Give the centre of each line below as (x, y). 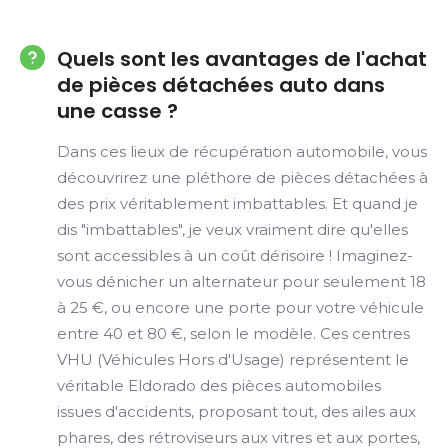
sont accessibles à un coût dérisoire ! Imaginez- (235, 255)
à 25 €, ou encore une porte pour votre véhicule (240, 307)
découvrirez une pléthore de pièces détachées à (242, 177)
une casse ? (117, 111)
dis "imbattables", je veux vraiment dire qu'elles (232, 229)
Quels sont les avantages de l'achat (242, 59)
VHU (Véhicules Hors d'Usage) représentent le (233, 359)
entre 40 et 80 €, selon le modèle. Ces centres (233, 333)
